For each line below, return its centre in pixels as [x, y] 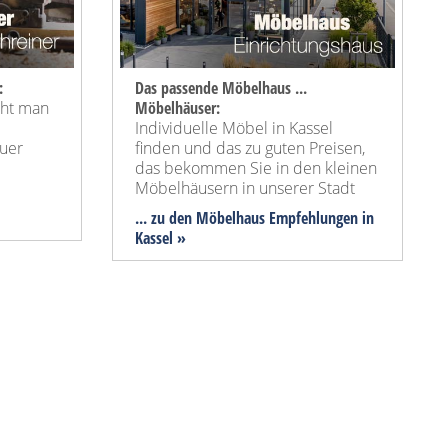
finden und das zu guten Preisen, [250, 148]
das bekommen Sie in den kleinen [256, 168]
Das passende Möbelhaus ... [221, 88]
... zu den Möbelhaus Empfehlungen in [254, 218]
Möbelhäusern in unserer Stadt [245, 188]
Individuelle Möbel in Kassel [234, 128]
